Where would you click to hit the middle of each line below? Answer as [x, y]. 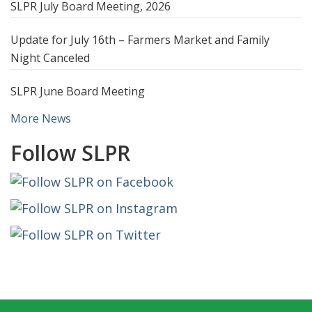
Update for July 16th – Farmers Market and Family [140, 39]
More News [41, 118]
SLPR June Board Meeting [78, 91]
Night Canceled [50, 57]
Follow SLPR [70, 153]
